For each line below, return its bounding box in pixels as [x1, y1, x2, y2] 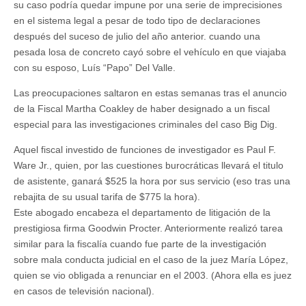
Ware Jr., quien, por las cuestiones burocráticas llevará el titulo [14, 160, 283, 171]
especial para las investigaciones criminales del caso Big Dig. [14, 119, 277, 130]
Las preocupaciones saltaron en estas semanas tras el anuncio [14, 87, 287, 98]
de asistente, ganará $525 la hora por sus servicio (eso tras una [14, 176, 290, 186]
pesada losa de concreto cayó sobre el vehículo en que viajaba [14, 46, 286, 57]
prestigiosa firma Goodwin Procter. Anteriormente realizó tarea [14, 223, 283, 234]
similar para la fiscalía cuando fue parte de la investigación [14, 238, 266, 249]
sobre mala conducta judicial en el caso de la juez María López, [14, 254, 288, 265]
